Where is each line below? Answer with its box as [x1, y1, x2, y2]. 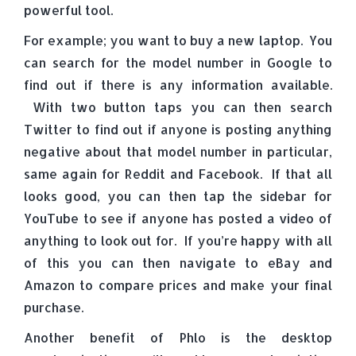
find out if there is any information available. [24, 76, 332, 93]
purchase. [24, 299, 83, 315]
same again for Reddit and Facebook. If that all [24, 165, 332, 182]
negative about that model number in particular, [24, 143, 332, 160]
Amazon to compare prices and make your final [24, 277, 332, 293]
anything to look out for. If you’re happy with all [24, 232, 332, 249]
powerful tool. [24, 2, 113, 18]
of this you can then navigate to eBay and [24, 254, 332, 271]
